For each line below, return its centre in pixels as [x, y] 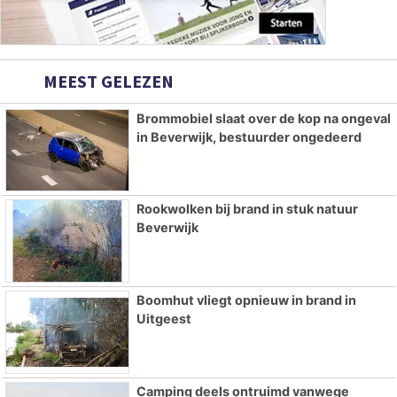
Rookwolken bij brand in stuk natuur [247, 209]
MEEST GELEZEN [107, 81]
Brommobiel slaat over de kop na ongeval [263, 118]
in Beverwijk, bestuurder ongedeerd [249, 136]
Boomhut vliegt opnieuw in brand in [246, 300]
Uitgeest [163, 319]
